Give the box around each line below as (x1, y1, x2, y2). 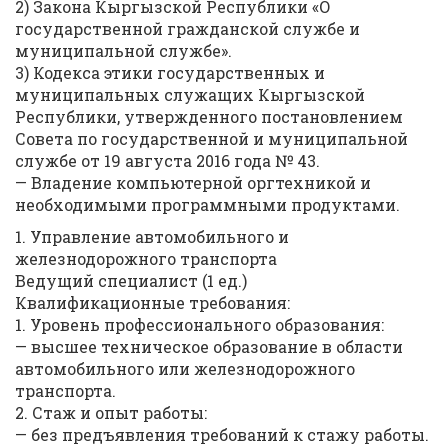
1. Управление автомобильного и (15, 226, 289, 247)
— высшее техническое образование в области (15, 336, 403, 357)
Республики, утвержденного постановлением (15, 106, 403, 127)
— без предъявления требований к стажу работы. (15, 424, 429, 445)
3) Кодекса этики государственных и (15, 62, 325, 83)
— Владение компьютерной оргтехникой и (15, 172, 371, 193)
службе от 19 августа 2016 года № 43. (15, 150, 320, 171)
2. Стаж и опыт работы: (15, 402, 207, 423)
